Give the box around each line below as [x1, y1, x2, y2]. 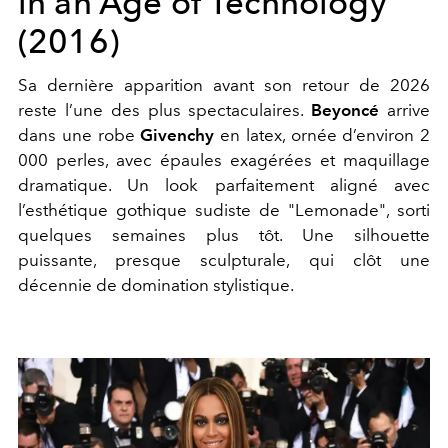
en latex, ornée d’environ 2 [214, 124, 430, 145]
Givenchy [140, 124, 215, 145]
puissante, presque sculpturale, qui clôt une [18, 249, 430, 270]
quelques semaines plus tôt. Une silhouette [18, 224, 430, 245]
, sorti [386, 199, 430, 220]
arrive [379, 99, 431, 120]
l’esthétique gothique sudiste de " [18, 199, 295, 220]
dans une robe [18, 124, 141, 145]
